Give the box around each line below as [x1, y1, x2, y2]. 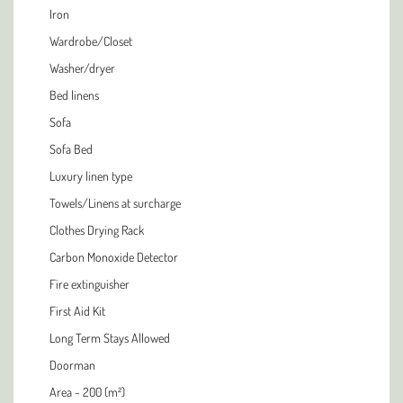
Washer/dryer [49, 60, 115, 76]
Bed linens [49, 87, 99, 103]
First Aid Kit [49, 303, 105, 318]
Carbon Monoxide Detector [49, 249, 178, 264]
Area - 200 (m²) [49, 384, 125, 399]
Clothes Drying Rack [49, 222, 144, 237]
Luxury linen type [49, 168, 132, 184]
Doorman [49, 357, 95, 372]
